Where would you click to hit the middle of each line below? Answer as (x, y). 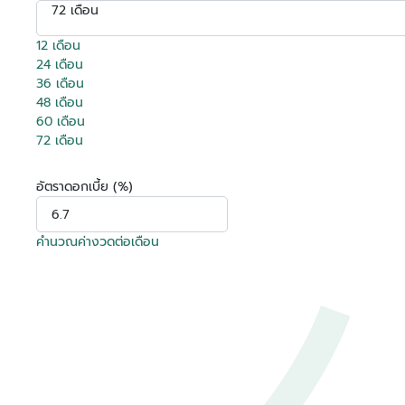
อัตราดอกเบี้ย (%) (85, 187)
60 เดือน (61, 122)
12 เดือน (58, 46)
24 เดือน (60, 65)
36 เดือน (60, 84)
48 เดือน (60, 103)
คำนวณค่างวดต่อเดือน (98, 242)
